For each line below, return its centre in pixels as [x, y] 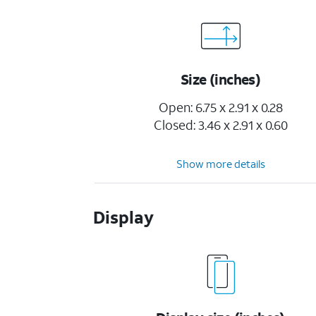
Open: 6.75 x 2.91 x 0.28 [221, 107]
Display [124, 217]
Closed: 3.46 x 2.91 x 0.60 [221, 125]
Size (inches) [221, 79]
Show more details [221, 164]
